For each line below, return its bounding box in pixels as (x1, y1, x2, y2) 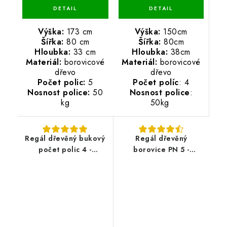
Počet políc (133, 76, 179, 88)
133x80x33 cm (39, 156, 91, 166)
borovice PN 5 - (133, 144, 190, 155)
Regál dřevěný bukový (25, 133, 105, 144)
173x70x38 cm (135, 156, 187, 166)
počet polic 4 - (39, 144, 92, 155)
